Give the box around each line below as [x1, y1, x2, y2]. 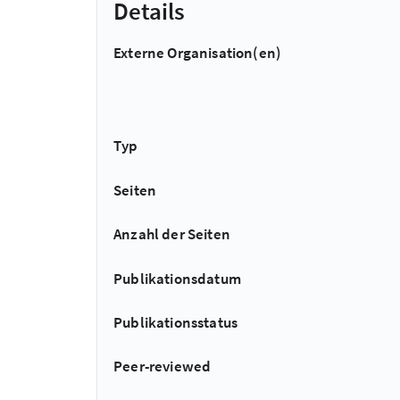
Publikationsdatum [113, 268, 241, 288]
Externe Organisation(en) [113, 43, 282, 62]
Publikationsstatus [113, 312, 238, 332]
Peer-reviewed [113, 356, 212, 377]
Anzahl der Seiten [113, 224, 230, 245]
